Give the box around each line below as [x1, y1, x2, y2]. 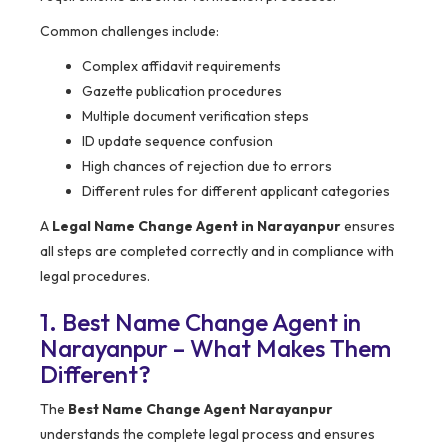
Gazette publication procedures [82, 82, 282, 101]
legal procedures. [40, 267, 150, 286]
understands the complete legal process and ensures [40, 425, 375, 444]
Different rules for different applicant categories [82, 182, 390, 201]
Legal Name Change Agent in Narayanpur [52, 217, 341, 236]
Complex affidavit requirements [82, 57, 281, 76]
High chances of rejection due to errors [82, 157, 332, 176]
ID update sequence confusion [82, 132, 273, 151]
